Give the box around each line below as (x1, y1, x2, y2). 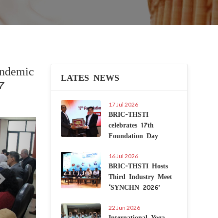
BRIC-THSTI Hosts (108, 159, 168, 172)
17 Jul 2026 (108, 101, 138, 108)
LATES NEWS (60, 69, 119, 85)
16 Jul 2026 (108, 152, 138, 160)
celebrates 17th (108, 118, 154, 131)
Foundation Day (108, 129, 158, 142)
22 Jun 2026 (108, 204, 140, 211)
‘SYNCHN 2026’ (108, 181, 160, 193)
